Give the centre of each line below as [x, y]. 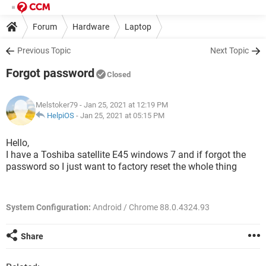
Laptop [138, 26]
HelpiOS [61, 115]
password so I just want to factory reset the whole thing [121, 167]
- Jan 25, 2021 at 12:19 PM [123, 105]
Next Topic [229, 50]
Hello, [18, 143]
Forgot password [50, 73]
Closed [119, 75]
